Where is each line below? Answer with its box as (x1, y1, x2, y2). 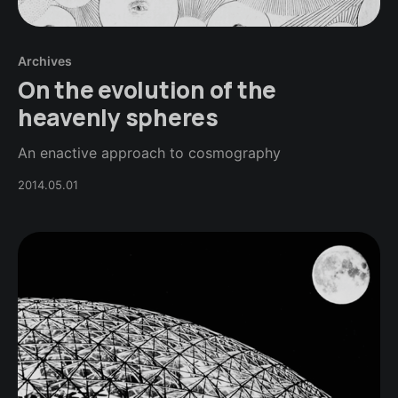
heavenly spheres (18, 100, 219, 133)
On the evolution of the (18, 73, 277, 106)
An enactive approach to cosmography (18, 143, 281, 162)
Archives (18, 52, 72, 68)
